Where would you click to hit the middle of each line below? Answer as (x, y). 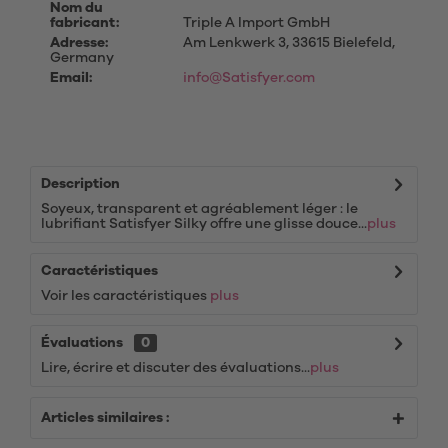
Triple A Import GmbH (254, 23)
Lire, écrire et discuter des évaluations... (175, 368)
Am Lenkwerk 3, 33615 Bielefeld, (287, 43)
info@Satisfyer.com (248, 78)
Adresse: (79, 43)
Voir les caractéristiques (125, 296)
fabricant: (84, 23)
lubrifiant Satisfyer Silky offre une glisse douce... (204, 224)
